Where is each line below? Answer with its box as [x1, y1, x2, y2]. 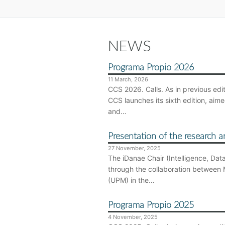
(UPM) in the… [108, 176, 155, 185]
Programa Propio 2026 [108, 63, 194, 73]
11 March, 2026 [108, 76, 148, 83]
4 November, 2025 [108, 213, 158, 221]
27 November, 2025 [108, 145, 161, 152]
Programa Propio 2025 [108, 201, 194, 210]
